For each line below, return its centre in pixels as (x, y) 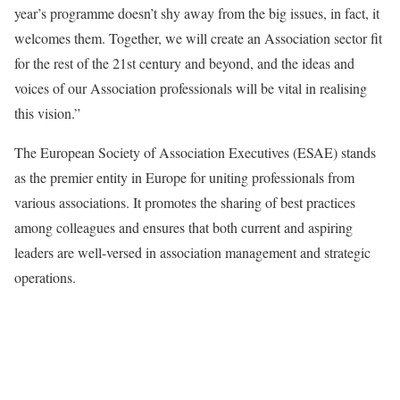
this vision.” (47, 112)
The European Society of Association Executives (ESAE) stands (195, 152)
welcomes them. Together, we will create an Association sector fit (198, 37)
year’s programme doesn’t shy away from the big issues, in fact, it (197, 12)
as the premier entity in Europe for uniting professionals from (184, 177)
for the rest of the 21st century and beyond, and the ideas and (184, 62)
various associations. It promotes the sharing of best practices (185, 202)
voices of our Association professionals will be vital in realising (191, 87)
